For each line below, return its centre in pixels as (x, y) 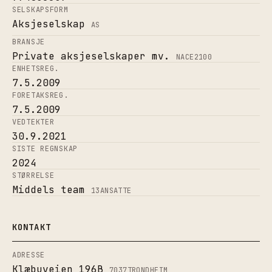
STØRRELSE (33, 175)
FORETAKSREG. (40, 95)
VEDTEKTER (33, 122)
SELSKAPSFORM (40, 9)
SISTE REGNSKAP (45, 148)
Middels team (49, 189)
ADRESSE (29, 255)
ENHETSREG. (36, 68)
